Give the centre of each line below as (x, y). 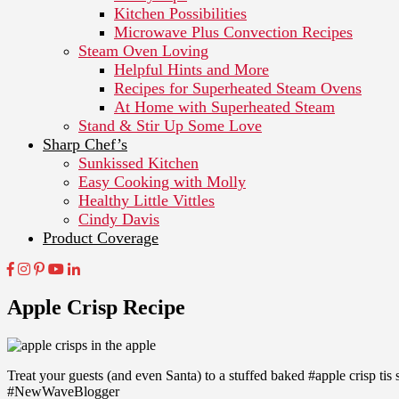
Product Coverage (101, 237)
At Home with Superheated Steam (224, 106)
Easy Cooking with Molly (162, 181)
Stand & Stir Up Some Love (170, 125)
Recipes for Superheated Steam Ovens (238, 88)
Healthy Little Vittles (147, 200)
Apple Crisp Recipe (96, 307)
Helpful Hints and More (191, 69)
